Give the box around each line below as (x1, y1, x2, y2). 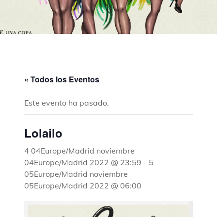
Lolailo (24, 124, 62, 141)
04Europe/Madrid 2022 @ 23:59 (24, 157, 141, 167)
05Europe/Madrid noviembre (24, 169, 128, 179)
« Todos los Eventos (24, 73, 99, 85)
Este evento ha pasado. (24, 97, 109, 108)
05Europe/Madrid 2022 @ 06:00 (24, 180, 141, 190)
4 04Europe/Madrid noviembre (24, 145, 135, 155)
